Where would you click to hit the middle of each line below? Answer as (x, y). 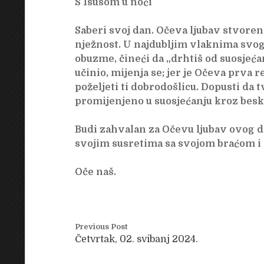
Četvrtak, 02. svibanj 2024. (136, 240)
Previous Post (101, 227)
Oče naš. (95, 172)
